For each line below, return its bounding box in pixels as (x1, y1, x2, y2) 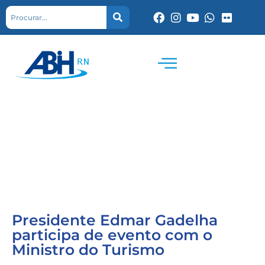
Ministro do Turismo (12, 241, 164, 258)
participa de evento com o (12, 226, 212, 244)
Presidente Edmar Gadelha (12, 211, 218, 229)
